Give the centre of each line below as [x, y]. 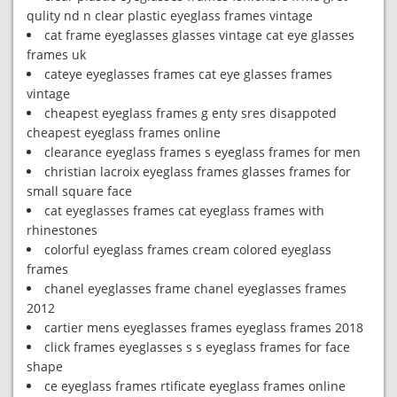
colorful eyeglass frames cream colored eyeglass [188, 249]
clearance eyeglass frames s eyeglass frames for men [202, 152]
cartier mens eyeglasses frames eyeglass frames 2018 [204, 327]
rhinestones [62, 230]
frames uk [56, 54]
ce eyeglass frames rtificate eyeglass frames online [195, 386]
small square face [79, 191]
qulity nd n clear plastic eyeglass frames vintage [170, 16]
